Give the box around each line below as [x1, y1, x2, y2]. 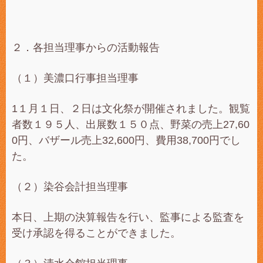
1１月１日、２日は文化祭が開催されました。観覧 [12, 103, 250, 114]
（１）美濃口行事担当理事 [12, 72, 139, 84]
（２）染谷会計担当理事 [12, 181, 128, 193]
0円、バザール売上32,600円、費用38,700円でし [12, 134, 241, 146]
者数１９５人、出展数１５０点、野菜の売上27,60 [12, 119, 249, 130]
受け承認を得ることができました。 [12, 227, 181, 239]
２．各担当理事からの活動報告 [12, 42, 160, 53]
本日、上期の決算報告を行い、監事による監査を [12, 211, 244, 223]
